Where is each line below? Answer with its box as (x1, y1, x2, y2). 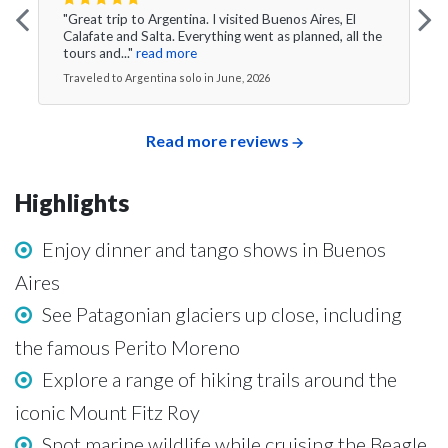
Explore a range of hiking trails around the (42, 367, 397, 391)
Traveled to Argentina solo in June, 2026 (63, 70, 270, 84)
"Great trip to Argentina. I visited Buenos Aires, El (63, 10, 356, 27)
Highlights (15, 188, 129, 217)
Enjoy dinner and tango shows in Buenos (42, 237, 386, 261)
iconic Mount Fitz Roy (15, 400, 200, 424)
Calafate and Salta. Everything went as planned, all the (63, 27, 382, 44)
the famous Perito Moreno (15, 335, 240, 359)
